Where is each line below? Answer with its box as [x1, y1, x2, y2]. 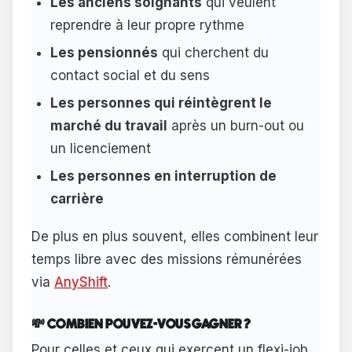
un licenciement [49, 140, 151, 156]
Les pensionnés [49, 45, 158, 60]
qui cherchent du [157, 45, 269, 60]
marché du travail [49, 117, 167, 134]
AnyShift [54, 273, 108, 290]
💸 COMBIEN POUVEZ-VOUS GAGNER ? [31, 318, 251, 332]
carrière [49, 190, 104, 207]
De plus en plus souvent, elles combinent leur [31, 228, 318, 244]
